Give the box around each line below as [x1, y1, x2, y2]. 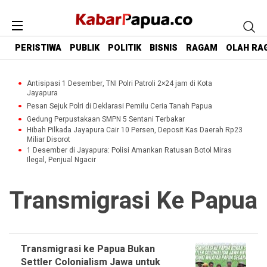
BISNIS [150, 42, 178, 55]
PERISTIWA [15, 42, 61, 55]
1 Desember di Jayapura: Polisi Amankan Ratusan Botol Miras [27, 145, 232, 156]
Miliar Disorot [27, 134, 70, 145]
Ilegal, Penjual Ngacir [27, 154, 96, 165]
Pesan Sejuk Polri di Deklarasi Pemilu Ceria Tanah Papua [27, 101, 212, 111]
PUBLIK [70, 42, 100, 55]
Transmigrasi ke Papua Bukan [21, 242, 155, 256]
